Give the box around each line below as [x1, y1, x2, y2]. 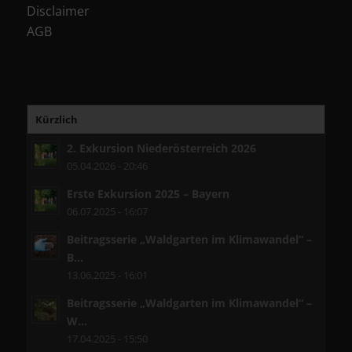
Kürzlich [35, 112, 78, 126]
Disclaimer [26, 2, 90, 20]
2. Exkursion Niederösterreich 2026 [66, 140, 256, 156]
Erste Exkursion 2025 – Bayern [66, 185, 229, 201]
